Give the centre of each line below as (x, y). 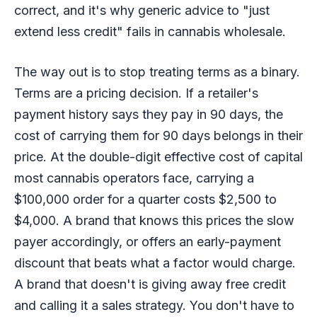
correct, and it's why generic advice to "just (142, 10)
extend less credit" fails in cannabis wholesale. (150, 31)
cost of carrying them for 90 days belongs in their (158, 135)
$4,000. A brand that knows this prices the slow (154, 220)
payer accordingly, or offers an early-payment (148, 241)
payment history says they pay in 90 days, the (149, 114)
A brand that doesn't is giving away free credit (150, 284)
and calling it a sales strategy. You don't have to (154, 305)
